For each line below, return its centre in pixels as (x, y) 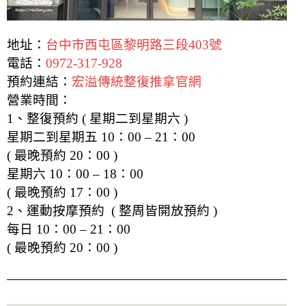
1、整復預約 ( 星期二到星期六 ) (97, 118)
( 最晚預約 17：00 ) (62, 192)
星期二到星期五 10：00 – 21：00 (101, 137)
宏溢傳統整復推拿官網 (137, 81)
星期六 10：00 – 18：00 (75, 173)
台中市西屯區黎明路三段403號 (134, 44)
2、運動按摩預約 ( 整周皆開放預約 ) (112, 210)
